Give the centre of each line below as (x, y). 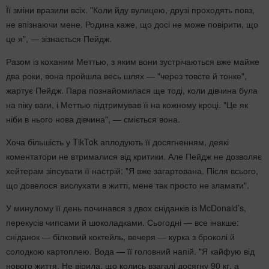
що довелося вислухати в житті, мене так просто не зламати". (128, 185)
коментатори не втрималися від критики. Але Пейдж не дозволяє (134, 156)
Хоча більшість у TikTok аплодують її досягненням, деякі (117, 141)
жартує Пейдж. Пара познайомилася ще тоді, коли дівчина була (132, 90)
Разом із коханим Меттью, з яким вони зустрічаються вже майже (133, 61)
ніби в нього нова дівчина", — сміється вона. (93, 119)
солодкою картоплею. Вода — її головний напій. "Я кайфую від (130, 251)
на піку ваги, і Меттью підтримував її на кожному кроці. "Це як (127, 104)
